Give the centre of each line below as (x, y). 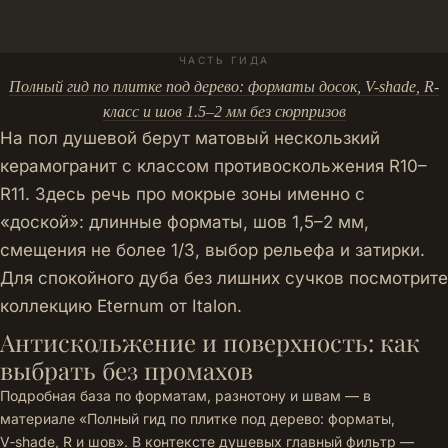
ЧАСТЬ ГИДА (224, 60)
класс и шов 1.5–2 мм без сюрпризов (224, 111)
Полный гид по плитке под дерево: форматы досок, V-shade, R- (224, 86)
